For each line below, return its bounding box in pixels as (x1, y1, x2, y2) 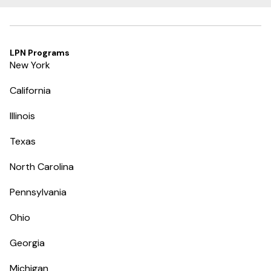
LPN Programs (10, 47, 70, 58)
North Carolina (10, 160, 74, 173)
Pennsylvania (10, 185, 67, 198)
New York (10, 58, 50, 71)
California (10, 83, 51, 97)
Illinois (10, 109, 35, 122)
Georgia (10, 236, 45, 249)
